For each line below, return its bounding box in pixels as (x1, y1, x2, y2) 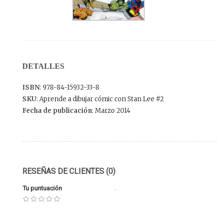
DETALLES (22, 62, 64, 71)
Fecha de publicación (22, 107, 92, 115)
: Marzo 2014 (92, 107, 130, 115)
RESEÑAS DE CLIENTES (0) (22, 167, 115, 176)
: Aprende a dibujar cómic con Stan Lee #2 (36, 95, 164, 104)
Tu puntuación (23, 185, 62, 192)
